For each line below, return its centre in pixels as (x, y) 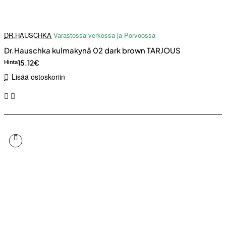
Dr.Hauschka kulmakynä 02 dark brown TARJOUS (92, 50)
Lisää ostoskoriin (38, 77)
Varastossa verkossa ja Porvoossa (104, 35)
